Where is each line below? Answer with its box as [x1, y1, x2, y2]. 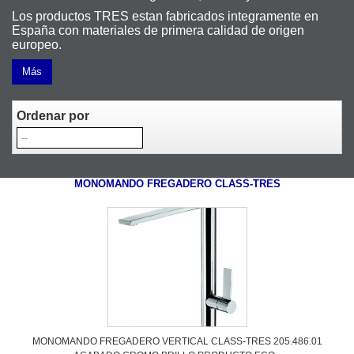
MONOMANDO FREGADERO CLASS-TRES [74, 178, 281, 190]
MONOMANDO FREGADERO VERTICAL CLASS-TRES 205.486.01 [32, 335, 322, 347]
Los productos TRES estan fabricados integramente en [12, 9, 318, 23]
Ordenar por [17, 109, 89, 122]
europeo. [12, 38, 62, 51]
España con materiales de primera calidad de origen [12, 24, 304, 37]
